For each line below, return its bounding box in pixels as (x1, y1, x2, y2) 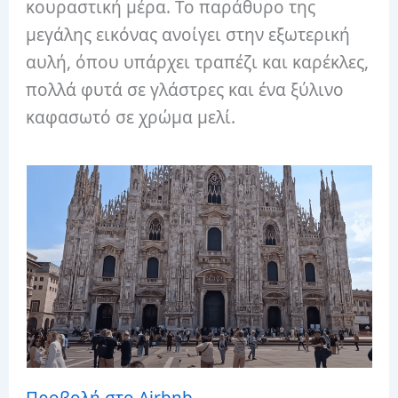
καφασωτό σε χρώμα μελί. (26, 105, 236, 129)
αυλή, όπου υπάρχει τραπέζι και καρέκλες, (26, 50, 370, 74)
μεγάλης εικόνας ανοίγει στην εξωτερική (26, 22, 351, 46)
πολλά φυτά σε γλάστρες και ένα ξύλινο (26, 77, 345, 101)
